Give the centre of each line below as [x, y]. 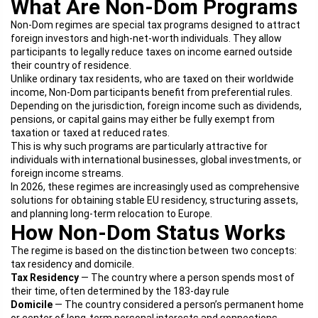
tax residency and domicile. [72, 264]
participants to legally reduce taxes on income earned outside [152, 52]
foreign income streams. [67, 173]
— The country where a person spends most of [187, 278]
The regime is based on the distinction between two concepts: [154, 251]
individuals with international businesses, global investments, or [156, 160]
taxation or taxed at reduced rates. [90, 133]
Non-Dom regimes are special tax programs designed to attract [155, 25]
